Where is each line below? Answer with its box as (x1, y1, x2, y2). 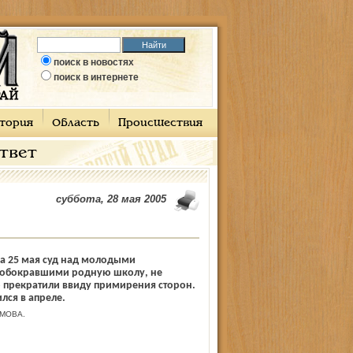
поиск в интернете (54, 72, 139, 83)
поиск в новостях (54, 57, 134, 68)
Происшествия (117, 118, 203, 128)
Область (51, 118, 99, 128)
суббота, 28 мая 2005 (55, 193, 166, 205)
